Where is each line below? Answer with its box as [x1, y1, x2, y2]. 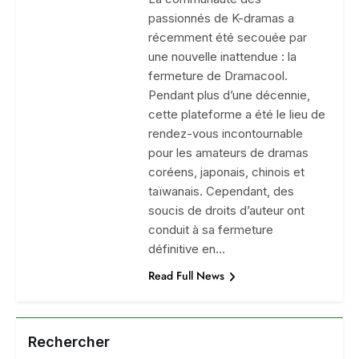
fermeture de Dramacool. [148, 68, 288, 83]
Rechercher [28, 333, 110, 350]
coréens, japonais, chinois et [148, 164, 305, 179]
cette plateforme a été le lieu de [148, 107, 326, 122]
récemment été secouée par [148, 30, 308, 45]
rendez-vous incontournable [148, 126, 304, 141]
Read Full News [148, 268, 225, 284]
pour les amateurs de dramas [148, 145, 309, 160]
